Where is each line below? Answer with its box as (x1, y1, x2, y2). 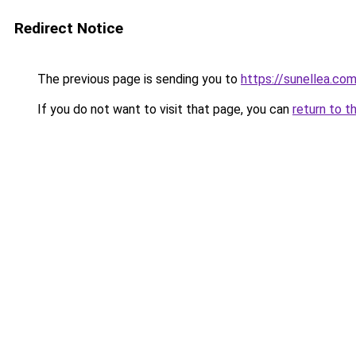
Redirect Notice (14, 19, 123, 37)
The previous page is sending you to (34, 72, 241, 87)
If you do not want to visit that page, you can (34, 102, 292, 117)
